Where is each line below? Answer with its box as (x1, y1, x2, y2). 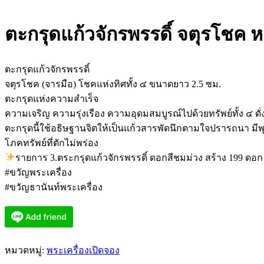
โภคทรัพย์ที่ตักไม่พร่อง (5, 137, 98, 148)
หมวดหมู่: (5, 245, 47, 255)
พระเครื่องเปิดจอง (47, 245, 120, 255)
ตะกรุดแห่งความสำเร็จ (5, 93, 98, 104)
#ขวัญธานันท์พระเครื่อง (5, 181, 103, 192)
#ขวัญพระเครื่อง (5, 167, 72, 177)
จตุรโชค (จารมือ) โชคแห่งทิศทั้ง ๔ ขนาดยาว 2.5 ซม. (5, 78, 221, 89)
